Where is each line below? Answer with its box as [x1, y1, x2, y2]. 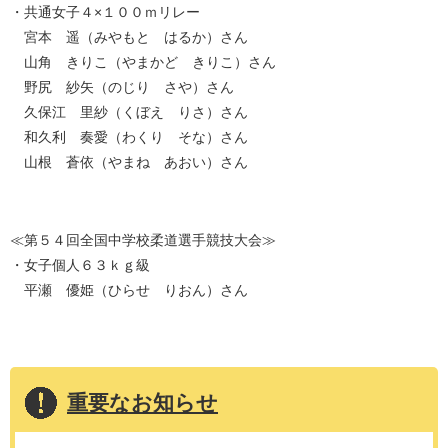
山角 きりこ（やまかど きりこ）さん [10, 53, 276, 70]
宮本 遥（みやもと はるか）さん [10, 28, 248, 45]
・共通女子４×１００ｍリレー [10, 3, 200, 20]
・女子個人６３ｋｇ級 [10, 256, 150, 273]
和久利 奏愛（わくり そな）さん [10, 128, 248, 145]
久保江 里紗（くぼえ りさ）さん [10, 103, 248, 120]
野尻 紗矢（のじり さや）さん [10, 78, 234, 95]
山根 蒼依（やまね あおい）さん [10, 153, 248, 170]
